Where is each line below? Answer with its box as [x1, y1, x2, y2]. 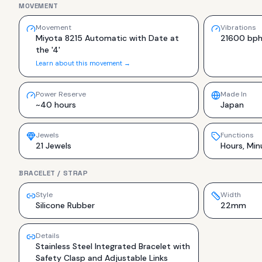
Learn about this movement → [36, 59, 130, 67]
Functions [220, 130, 254, 140]
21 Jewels [36, 140, 71, 151]
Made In [220, 89, 247, 99]
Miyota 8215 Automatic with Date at [36, 33, 179, 43]
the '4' [36, 44, 60, 55]
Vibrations [220, 23, 256, 32]
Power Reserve [36, 89, 86, 99]
